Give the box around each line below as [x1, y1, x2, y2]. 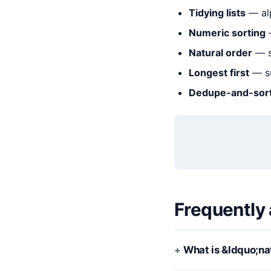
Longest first [189, 67, 249, 79]
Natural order [189, 47, 252, 59]
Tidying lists [189, 7, 246, 19]
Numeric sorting [189, 27, 266, 39]
